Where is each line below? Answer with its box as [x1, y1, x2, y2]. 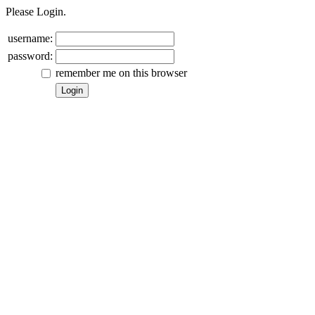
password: [8, 50, 53, 62]
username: [8, 32, 53, 44]
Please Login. [6, 6, 66, 18]
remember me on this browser [56, 67, 187, 79]
